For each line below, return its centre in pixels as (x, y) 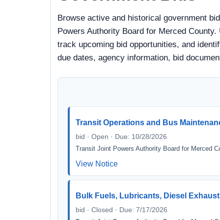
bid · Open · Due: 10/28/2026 (121, 137)
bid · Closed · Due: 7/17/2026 (122, 210)
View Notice (97, 164)
